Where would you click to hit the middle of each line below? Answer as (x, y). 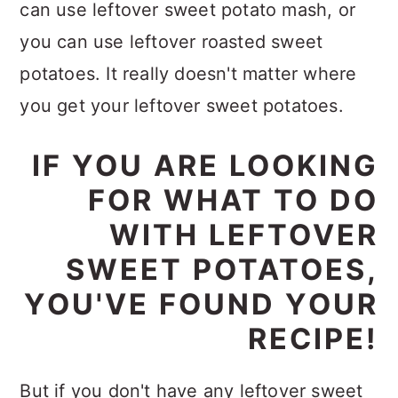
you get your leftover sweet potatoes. (182, 105)
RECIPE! (313, 338)
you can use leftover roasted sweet (171, 41)
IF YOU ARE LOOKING (205, 165)
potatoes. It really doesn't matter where (188, 73)
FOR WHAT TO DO (233, 200)
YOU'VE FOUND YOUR (201, 304)
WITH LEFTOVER (243, 235)
